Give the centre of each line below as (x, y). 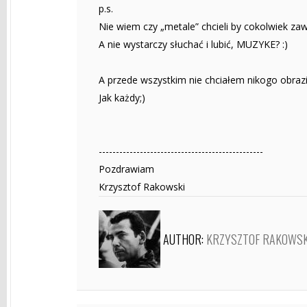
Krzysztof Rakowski (142, 186)
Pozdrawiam (126, 169)
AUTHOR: (185, 239)
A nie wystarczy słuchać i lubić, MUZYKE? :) (193, 44)
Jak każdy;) (122, 97)
